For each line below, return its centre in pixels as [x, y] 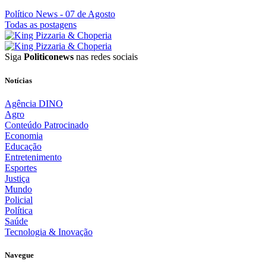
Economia [24, 135]
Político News [31, 14]
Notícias [18, 80]
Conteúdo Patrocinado [47, 125]
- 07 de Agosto [86, 14]
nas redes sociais [106, 57]
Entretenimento [33, 157]
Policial [19, 199]
